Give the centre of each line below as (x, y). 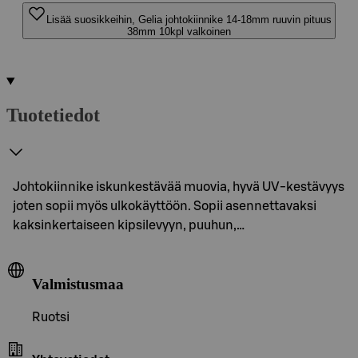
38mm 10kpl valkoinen (179, 32)
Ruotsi (51, 318)
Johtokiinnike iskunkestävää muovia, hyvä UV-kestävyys (179, 187)
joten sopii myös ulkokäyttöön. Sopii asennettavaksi (165, 206)
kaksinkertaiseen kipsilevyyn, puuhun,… (129, 225)
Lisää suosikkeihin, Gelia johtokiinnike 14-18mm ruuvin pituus (189, 20)
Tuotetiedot (53, 115)
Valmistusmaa (78, 284)
